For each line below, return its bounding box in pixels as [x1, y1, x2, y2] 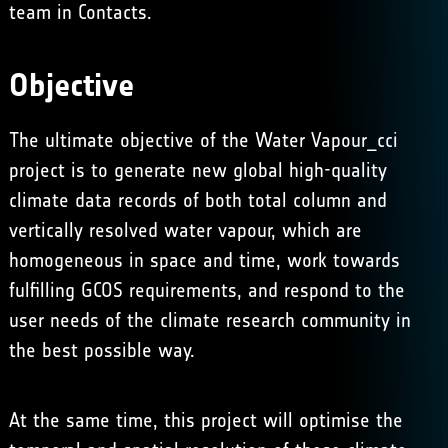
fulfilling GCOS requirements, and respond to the [8, 278, 405, 302]
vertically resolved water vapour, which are [8, 218, 362, 242]
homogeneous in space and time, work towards [8, 248, 400, 272]
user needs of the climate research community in [8, 308, 411, 332]
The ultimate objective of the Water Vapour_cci [8, 128, 398, 152]
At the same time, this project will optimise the [8, 408, 403, 432]
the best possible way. [8, 338, 195, 362]
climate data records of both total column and [8, 188, 387, 212]
